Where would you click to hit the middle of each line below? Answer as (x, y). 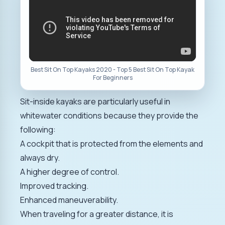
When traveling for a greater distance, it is (97, 214)
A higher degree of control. (70, 172)
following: (38, 129)
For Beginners (113, 77)
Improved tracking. (54, 186)
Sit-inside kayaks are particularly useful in (95, 101)
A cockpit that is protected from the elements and (111, 143)
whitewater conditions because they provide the (109, 115)
